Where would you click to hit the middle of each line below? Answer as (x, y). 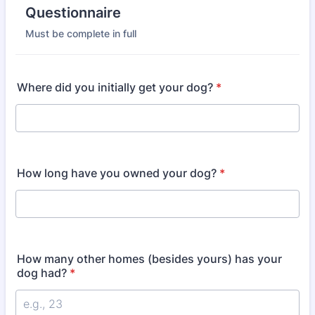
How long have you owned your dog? (117, 173)
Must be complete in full (81, 33)
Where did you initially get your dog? (115, 87)
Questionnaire (73, 13)
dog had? (42, 273)
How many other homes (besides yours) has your (149, 259)
